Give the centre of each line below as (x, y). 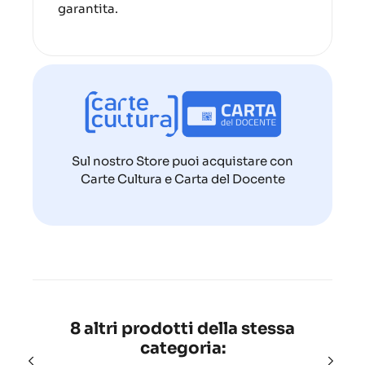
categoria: (182, 349)
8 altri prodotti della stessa (182, 329)
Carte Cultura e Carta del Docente (182, 179)
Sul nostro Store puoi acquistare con (182, 161)
